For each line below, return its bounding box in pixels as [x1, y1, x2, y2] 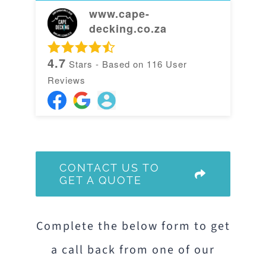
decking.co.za [88, 21, 167, 37]
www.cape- [88, 6, 150, 22]
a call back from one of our [51, 241, 215, 258]
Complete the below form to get [36, 217, 230, 235]
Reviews [47, 73, 85, 86]
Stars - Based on [65, 58, 147, 71]
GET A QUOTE [59, 173, 142, 186]
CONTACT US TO [59, 161, 160, 174]
